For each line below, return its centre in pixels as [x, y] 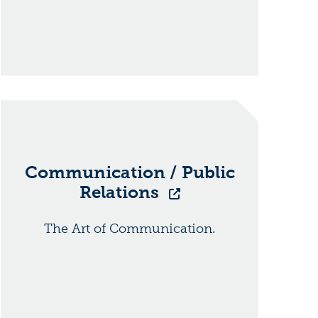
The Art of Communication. [130, 229]
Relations [121, 192]
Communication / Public [130, 172]
